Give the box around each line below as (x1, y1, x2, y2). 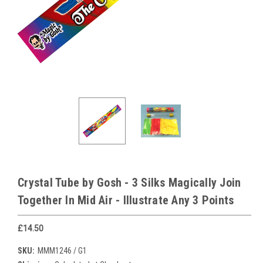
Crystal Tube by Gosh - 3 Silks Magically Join (18, 176, 241, 190)
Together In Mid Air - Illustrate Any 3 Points (18, 193, 234, 207)
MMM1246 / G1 (37, 245, 87, 255)
